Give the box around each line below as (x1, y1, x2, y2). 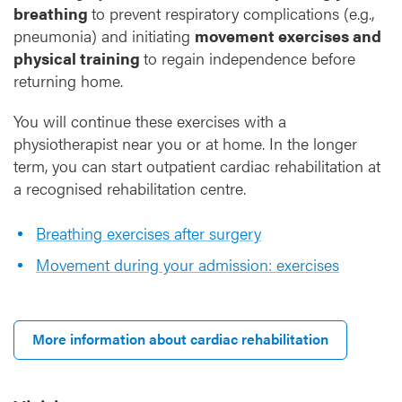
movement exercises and (195, 24, 381, 47)
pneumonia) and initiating (13, 24, 195, 47)
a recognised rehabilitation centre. (13, 177, 246, 199)
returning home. (13, 69, 123, 92)
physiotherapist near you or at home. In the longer (13, 132, 357, 154)
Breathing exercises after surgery (36, 222, 261, 244)
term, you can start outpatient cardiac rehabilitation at (13, 154, 380, 177)
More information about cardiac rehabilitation (32, 328, 328, 349)
